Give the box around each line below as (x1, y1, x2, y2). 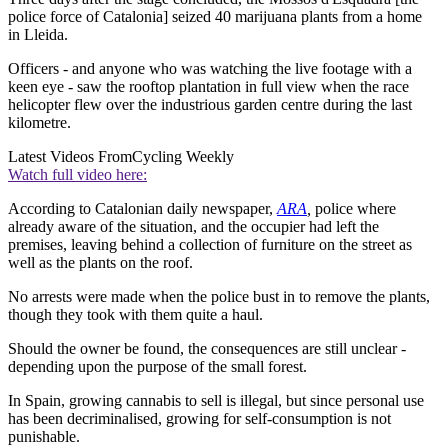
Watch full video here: (8, 166, 147, 184)
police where (315, 200, 396, 218)
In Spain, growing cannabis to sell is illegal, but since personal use (8, 392, 424, 410)
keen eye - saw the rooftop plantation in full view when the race (8, 78, 409, 96)
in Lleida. (8, 26, 68, 44)
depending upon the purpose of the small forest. (8, 358, 307, 376)
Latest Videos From (8, 148, 132, 166)
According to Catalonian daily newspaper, (8, 200, 277, 218)
